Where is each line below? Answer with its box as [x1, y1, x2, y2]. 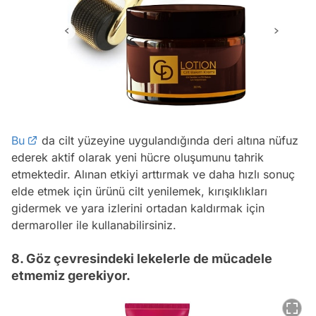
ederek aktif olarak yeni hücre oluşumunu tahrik [11, 150, 264, 164]
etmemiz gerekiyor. [11, 267, 130, 283]
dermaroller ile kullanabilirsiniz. [11, 217, 176, 232]
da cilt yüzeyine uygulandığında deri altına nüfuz [38, 133, 298, 147]
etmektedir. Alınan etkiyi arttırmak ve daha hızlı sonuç [11, 166, 295, 181]
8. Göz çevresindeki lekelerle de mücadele [11, 250, 272, 266]
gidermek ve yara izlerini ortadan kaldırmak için [11, 200, 265, 215]
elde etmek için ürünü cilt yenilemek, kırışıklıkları [11, 183, 267, 198]
